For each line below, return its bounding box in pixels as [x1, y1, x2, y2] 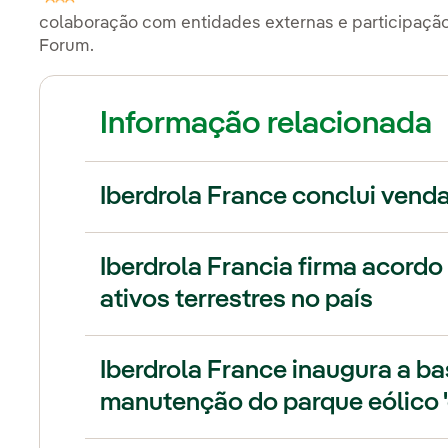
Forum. [39, 37, 99, 55]
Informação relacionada [100, 107, 433, 140]
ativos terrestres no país [100, 286, 374, 313]
